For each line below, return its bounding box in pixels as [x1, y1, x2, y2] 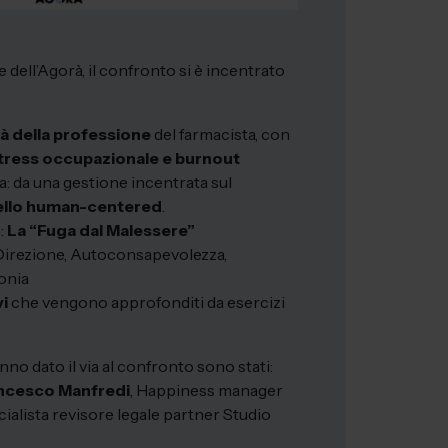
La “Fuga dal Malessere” [4, 219, 195, 240]
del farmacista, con [151, 123, 290, 144]
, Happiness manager [130, 379, 283, 400]
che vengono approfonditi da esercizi [8, 291, 285, 312]
